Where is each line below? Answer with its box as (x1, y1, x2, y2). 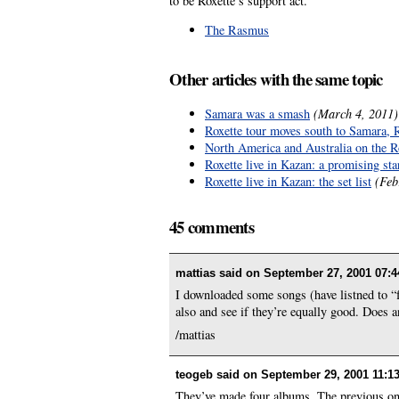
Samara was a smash (205, 104, 310, 122)
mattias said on (175, 265, 265, 280)
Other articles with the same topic (169, 67, 383, 92)
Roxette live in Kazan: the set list (205, 172, 371, 190)
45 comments (169, 215, 254, 240)
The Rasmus (205, 21, 269, 39)
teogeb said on (175, 368, 262, 382)
